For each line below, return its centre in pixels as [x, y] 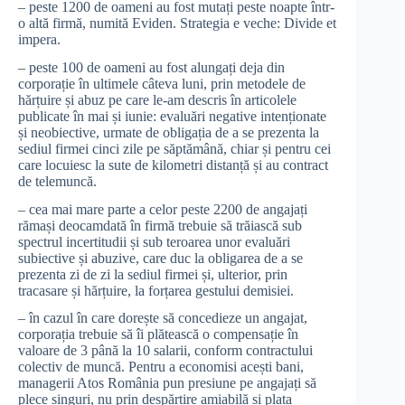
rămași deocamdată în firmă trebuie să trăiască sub [160, 225]
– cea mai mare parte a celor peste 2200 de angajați [163, 209]
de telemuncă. [57, 181]
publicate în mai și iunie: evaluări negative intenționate [172, 116]
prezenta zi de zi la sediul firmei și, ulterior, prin [153, 274]
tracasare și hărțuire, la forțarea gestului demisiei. [156, 290]
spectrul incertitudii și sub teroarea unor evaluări [154, 241]
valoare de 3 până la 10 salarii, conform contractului [165, 351]
